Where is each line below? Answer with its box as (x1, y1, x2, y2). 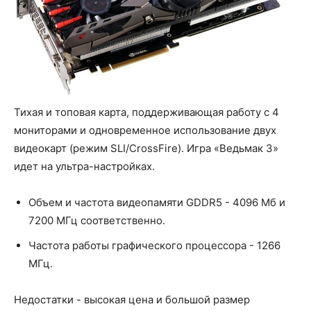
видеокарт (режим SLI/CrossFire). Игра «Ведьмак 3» (14, 141, 278, 155)
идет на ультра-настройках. (14, 159, 155, 173)
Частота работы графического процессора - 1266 (28, 238, 280, 252)
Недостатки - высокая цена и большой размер (14, 292, 250, 306)
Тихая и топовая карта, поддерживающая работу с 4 (14, 105, 279, 119)
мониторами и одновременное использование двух (14, 123, 276, 137)
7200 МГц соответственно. (28, 213, 165, 227)
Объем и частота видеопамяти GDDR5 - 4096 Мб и (28, 195, 285, 209)
